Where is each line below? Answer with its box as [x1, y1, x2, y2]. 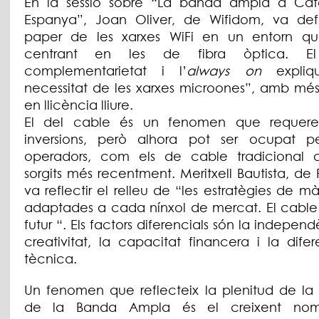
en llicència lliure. [23, 98, 133, 113]
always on [187, 63, 277, 78]
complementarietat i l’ [23, 63, 187, 78]
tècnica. [23, 251, 77, 266]
